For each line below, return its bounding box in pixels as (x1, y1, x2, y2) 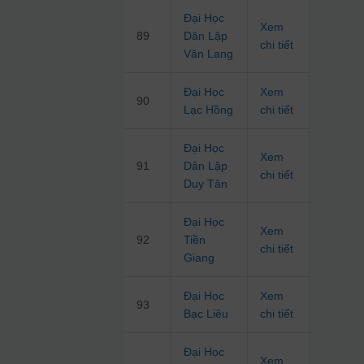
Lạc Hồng (184, 103, 234, 117)
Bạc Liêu (184, 307, 229, 321)
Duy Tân (184, 177, 228, 191)
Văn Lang (184, 47, 234, 61)
